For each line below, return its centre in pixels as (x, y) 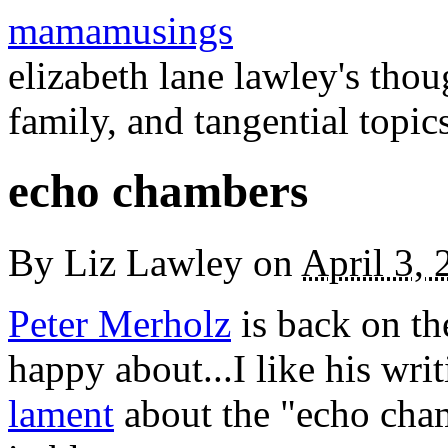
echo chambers (158, 191)
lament (61, 413)
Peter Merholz (119, 323)
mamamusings (120, 30)
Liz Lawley (153, 262)
